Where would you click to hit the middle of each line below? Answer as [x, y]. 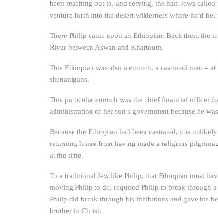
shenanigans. [69, 79]
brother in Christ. [75, 211]
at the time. [66, 155]
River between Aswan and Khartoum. [107, 47]
